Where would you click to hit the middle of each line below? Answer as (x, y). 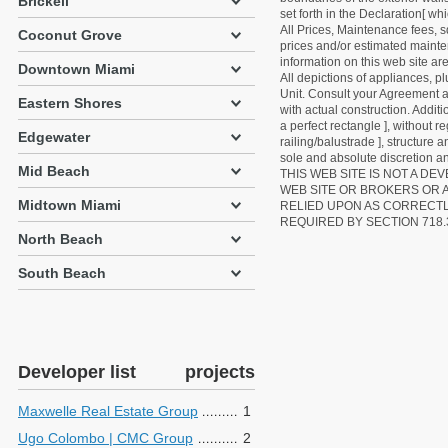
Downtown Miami (76, 69)
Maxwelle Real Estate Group (108, 411)
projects (220, 372)
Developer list (77, 372)
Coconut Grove (70, 35)
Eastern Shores (70, 103)
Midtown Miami (69, 205)
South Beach (62, 273)
